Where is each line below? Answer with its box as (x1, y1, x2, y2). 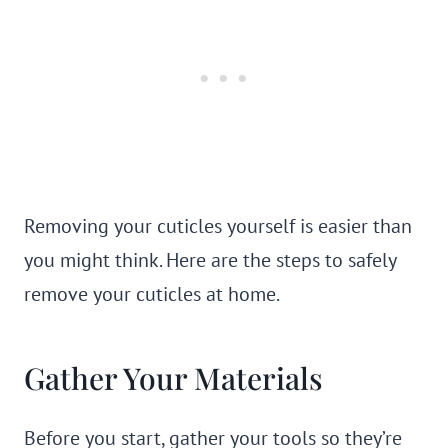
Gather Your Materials (24, 358, 323, 398)
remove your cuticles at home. (24, 281, 280, 307)
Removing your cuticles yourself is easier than (24, 213, 412, 239)
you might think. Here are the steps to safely (24, 247, 396, 273)
